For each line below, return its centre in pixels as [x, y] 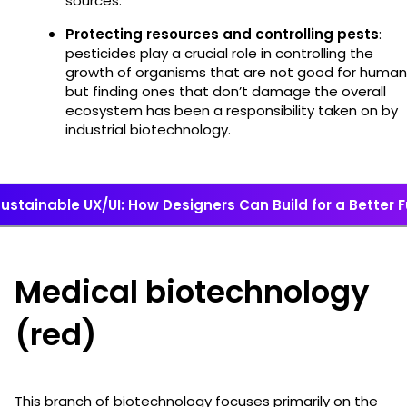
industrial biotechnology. [150, 129]
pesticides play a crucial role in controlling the [219, 53]
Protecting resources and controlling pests [222, 34]
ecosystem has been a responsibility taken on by [232, 110]
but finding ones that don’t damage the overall [226, 91]
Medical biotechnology [192, 291]
